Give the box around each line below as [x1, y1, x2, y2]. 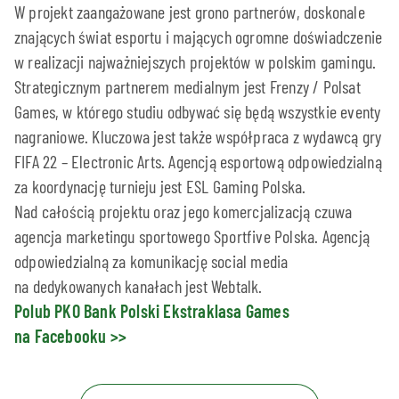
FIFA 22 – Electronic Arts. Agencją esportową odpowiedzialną [14, 150, 382, 172]
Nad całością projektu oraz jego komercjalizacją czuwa [14, 199, 353, 222]
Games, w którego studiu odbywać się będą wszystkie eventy [14, 100, 381, 122]
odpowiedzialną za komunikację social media [14, 249, 289, 272]
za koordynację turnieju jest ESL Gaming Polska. [14, 175, 306, 197]
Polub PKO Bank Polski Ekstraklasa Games [14, 299, 289, 322]
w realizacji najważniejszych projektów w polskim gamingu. [14, 50, 377, 72]
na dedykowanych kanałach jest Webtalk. [14, 274, 263, 297]
